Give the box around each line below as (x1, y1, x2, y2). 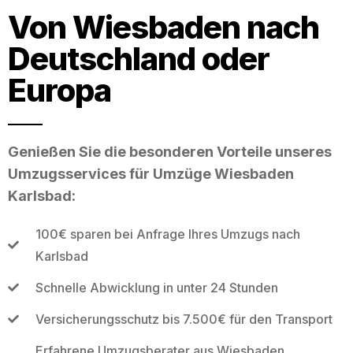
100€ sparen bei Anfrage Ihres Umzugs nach (35, 225, 300, 242)
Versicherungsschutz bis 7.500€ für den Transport (35, 310, 333, 327)
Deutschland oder (8, 39, 269, 78)
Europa (8, 70, 111, 110)
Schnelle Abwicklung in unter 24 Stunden (35, 279, 278, 295)
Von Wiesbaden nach (8, 7, 319, 46)
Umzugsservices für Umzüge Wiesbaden (8, 165, 294, 182)
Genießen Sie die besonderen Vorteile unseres (8, 143, 332, 160)
